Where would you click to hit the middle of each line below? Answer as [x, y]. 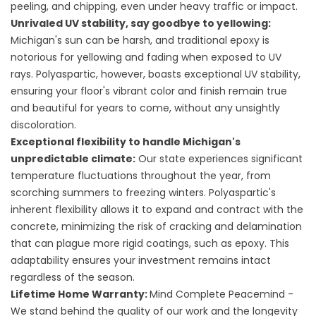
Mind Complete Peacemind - [221, 294]
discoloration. [43, 125]
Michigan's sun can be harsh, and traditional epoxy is [140, 40]
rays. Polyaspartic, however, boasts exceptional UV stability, [156, 74]
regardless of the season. [73, 277]
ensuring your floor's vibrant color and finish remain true [149, 91]
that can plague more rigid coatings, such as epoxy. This [150, 243]
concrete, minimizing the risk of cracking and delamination [156, 226]
